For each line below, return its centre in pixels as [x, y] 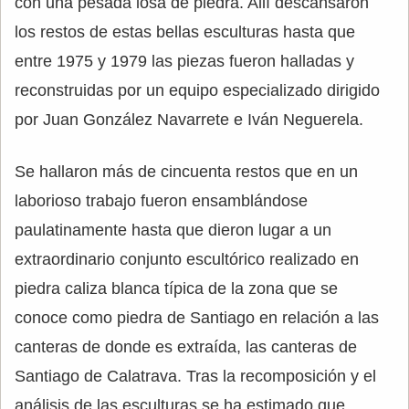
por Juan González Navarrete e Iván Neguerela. [189, 119]
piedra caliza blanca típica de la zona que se [176, 288]
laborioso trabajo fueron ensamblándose [161, 200]
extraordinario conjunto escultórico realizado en [187, 259]
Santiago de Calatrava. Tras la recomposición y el [195, 376]
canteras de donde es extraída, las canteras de [186, 346]
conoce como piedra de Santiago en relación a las [197, 317]
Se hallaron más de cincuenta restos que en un [186, 171]
